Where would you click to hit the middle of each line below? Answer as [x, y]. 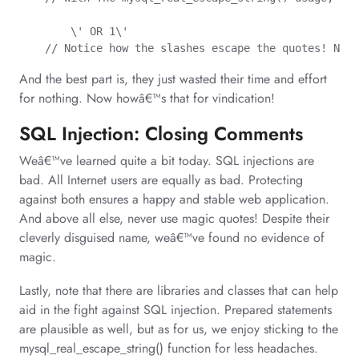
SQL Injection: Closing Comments [161, 133]
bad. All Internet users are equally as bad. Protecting [161, 179]
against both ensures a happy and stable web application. [174, 199]
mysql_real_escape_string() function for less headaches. [169, 348]
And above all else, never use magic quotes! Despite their [174, 218]
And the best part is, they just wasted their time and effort [173, 79]
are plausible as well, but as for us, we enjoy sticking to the [179, 329]
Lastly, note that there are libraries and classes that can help [179, 290]
